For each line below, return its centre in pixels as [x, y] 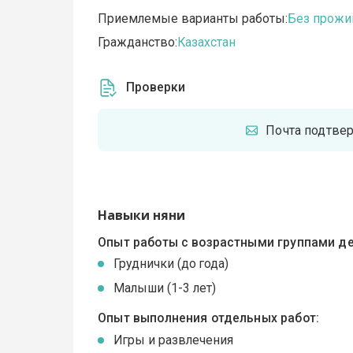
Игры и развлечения [174, 340]
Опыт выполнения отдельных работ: [208, 318]
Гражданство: [138, 43]
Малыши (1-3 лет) [165, 288]
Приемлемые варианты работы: [193, 19]
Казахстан [207, 43]
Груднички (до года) [171, 264]
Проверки [156, 87]
